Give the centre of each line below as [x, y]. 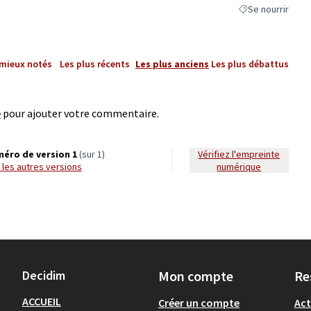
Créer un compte [199, 303]
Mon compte [196, 276]
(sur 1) [91, 154]
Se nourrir [268, 9]
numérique [239, 166]
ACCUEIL [42, 301]
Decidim [44, 275]
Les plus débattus [250, 64]
